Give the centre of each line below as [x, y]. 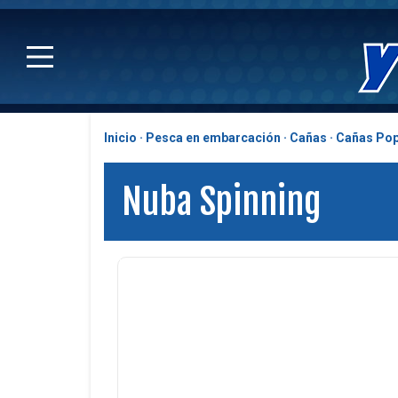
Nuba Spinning [221, 202]
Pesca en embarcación [213, 138]
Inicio [120, 138]
